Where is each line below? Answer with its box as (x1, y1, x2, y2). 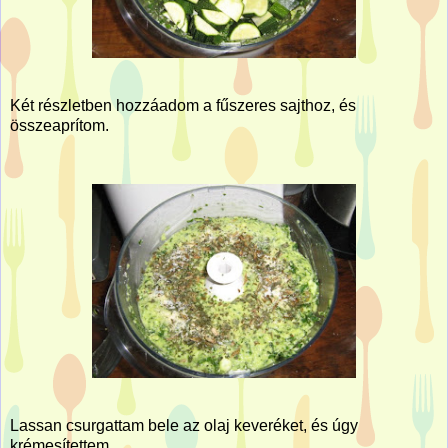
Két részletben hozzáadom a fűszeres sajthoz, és (10, 96, 356, 114)
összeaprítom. (10, 116, 109, 134)
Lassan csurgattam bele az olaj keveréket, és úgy (10, 416, 358, 434)
